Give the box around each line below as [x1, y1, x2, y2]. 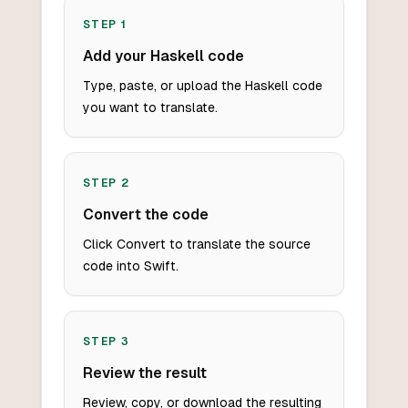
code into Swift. [82, 259, 178, 274]
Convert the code [82, 206, 209, 224]
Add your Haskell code [82, 47, 244, 66]
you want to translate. [82, 100, 218, 116]
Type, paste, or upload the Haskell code [82, 78, 322, 94]
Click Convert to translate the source [82, 237, 311, 252]
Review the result [82, 364, 207, 382]
